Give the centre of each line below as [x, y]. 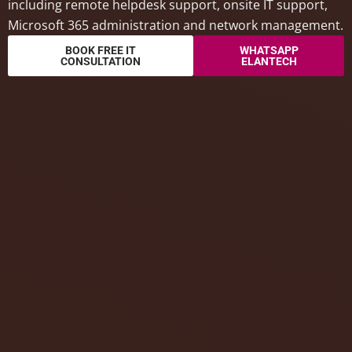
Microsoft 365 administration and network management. [176, 26]
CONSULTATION [101, 62]
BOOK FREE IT [101, 51]
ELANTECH [269, 62]
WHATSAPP [269, 51]
